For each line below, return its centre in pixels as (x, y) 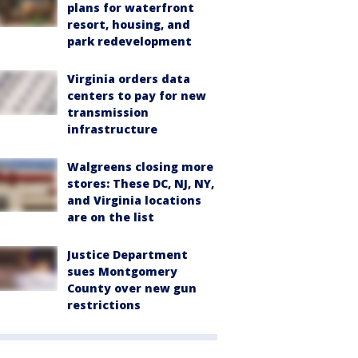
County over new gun (132, 288)
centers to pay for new (137, 95)
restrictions (104, 305)
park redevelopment (129, 41)
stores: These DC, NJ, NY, (141, 183)
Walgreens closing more (140, 167)
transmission (108, 112)
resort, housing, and (129, 24)
